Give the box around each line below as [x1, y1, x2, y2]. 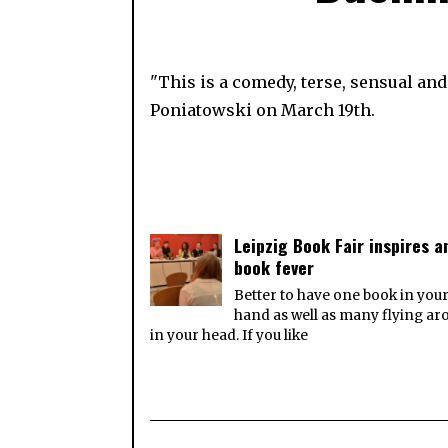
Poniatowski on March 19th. [150, 100, 376, 121]
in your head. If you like [150, 327, 309, 345]
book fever [234, 254, 315, 281]
